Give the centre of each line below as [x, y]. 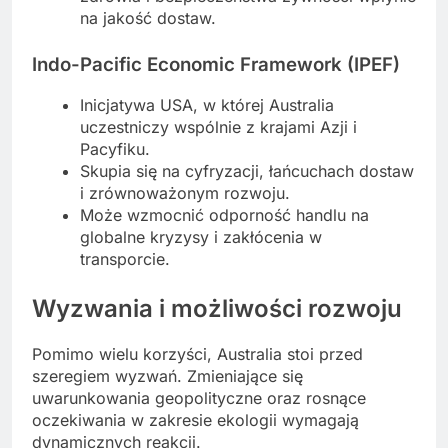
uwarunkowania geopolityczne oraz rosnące [199, 398]
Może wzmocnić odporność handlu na [224, 215]
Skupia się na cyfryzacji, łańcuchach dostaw [247, 171]
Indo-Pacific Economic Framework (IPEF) [216, 64]
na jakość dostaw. [148, 17]
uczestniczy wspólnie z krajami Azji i [218, 127]
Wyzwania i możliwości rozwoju [217, 309]
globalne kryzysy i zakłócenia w [201, 237]
